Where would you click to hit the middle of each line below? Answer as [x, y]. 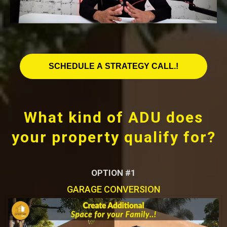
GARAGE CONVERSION [113, 189]
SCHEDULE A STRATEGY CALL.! [113, 66]
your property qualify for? [113, 137]
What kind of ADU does [113, 117]
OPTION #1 [113, 173]
